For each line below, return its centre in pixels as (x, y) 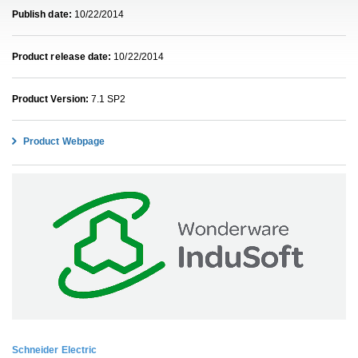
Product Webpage (63, 141)
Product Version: (50, 99)
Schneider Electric (55, 350)
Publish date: (42, 14)
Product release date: (62, 57)
